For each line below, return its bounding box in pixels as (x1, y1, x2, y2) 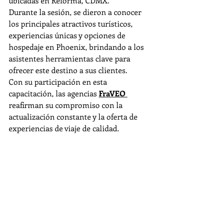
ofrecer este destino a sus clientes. (9, 65, 127, 75)
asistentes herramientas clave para (9, 53, 132, 63)
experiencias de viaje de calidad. (9, 123, 119, 133)
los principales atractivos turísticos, (9, 18, 135, 29)
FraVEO (99, 88, 127, 98)
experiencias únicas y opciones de (9, 30, 127, 40)
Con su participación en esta (9, 77, 109, 87)
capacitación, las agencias (9, 88, 99, 98)
